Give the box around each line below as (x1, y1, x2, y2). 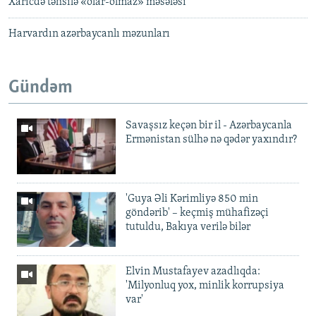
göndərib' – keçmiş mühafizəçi (126, 207, 269, 219)
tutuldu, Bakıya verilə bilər (126, 221, 250, 233)
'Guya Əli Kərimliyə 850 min (126, 193, 258, 205)
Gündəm (8, 78, 73, 98)
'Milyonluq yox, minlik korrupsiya (126, 280, 284, 292)
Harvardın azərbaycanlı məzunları (8, 28, 170, 40)
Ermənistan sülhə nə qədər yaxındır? (126, 133, 297, 145)
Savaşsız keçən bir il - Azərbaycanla (126, 119, 292, 131)
